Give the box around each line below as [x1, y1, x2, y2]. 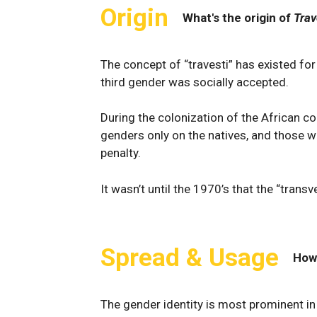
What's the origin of [183, 11, 294, 25]
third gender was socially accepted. [100, 74, 289, 89]
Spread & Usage [100, 243, 279, 272]
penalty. [100, 146, 141, 161]
